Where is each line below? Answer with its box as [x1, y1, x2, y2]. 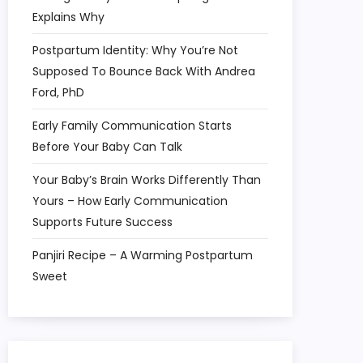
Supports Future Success [32, 214, 173, 230]
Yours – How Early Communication [32, 193, 228, 209]
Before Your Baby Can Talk [32, 139, 182, 155]
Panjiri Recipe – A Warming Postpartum [32, 247, 253, 263]
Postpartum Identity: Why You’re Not [32, 42, 238, 58]
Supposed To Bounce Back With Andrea [32, 63, 255, 79]
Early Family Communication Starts [32, 117, 232, 134]
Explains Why [32, 9, 105, 25]
